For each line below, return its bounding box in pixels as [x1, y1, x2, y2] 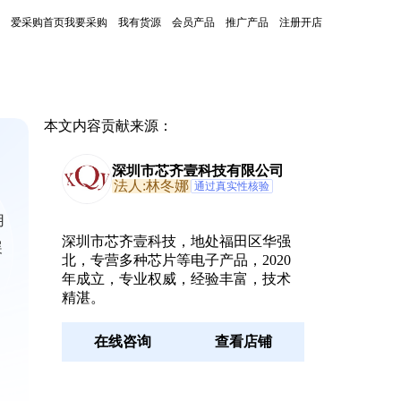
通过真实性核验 [193, 180, 269, 192]
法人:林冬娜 [113, 178, 189, 193]
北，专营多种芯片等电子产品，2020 [61, 252, 291, 268]
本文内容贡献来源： [43, 118, 173, 133]
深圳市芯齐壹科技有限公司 [111, 163, 284, 178]
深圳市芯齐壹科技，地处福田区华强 [61, 234, 291, 249]
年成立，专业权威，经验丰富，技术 [61, 271, 291, 286]
